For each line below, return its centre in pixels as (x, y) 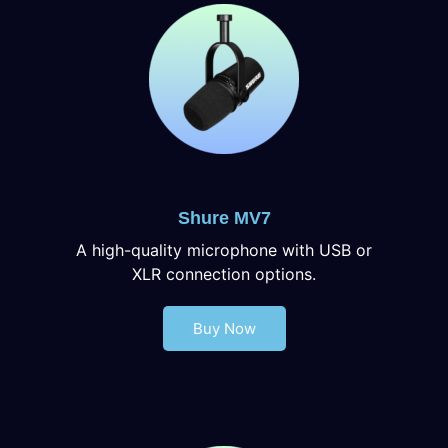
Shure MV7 (224, 217)
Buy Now (224, 328)
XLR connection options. (224, 273)
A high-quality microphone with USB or (224, 249)
